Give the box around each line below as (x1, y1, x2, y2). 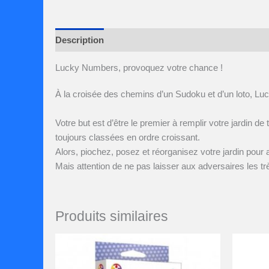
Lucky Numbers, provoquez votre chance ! (55, 62, 223, 73)
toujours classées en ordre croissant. (55, 132, 200, 143)
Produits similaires (55, 209, 168, 225)
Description (55, 34, 104, 45)
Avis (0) (115, 34, 147, 45)
